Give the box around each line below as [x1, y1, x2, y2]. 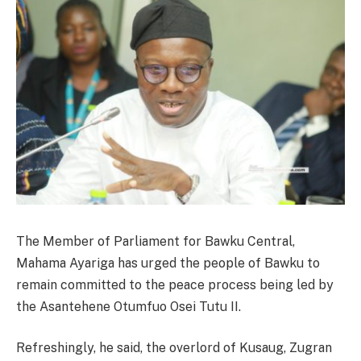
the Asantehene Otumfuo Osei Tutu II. [16, 298, 241, 314]
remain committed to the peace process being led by [16, 276, 334, 293]
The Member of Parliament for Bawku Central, [16, 233, 295, 249]
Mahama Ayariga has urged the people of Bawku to [16, 255, 320, 271]
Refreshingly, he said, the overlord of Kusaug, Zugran [16, 340, 332, 356]
